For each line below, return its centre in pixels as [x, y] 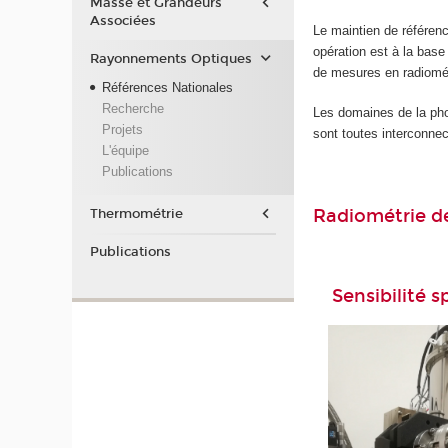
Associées [122, 21]
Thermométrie [136, 214]
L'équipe [125, 151]
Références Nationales [167, 88]
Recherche [132, 109]
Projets [122, 130]
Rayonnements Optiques [170, 58]
